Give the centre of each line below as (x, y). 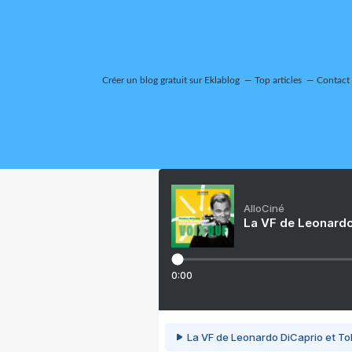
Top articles (278, 80)
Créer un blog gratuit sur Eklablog (171, 80)
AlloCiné (264, 208)
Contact (333, 80)
